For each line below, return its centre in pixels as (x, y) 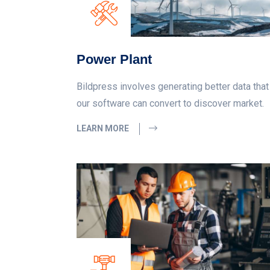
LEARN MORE (104, 129)
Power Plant (114, 60)
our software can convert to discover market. (170, 104)
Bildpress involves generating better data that (173, 87)
